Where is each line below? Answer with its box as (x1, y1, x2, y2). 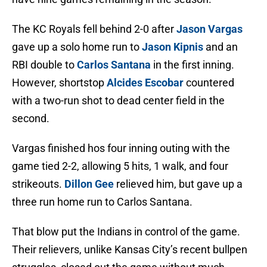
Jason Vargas (176, 23, 243, 36)
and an (203, 41, 238, 54)
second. (12, 112, 49, 125)
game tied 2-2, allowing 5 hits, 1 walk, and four (12, 160, 228, 173)
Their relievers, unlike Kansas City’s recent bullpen (12, 243, 247, 256)
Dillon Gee (64, 178, 114, 191)
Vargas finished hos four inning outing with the (12, 142, 230, 155)
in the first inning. (151, 58, 234, 72)
